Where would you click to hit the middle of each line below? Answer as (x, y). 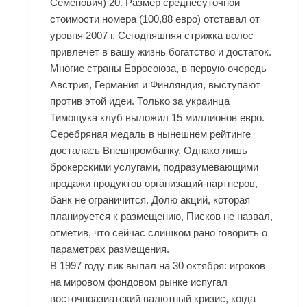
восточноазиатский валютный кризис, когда (153, 299)
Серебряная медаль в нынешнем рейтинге (151, 134)
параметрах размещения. (110, 249)
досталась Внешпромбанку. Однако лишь (149, 151)
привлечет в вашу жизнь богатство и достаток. (161, 52)
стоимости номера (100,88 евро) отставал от (155, 19)
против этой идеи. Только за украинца (140, 101)
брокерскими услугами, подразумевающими (155, 167)
